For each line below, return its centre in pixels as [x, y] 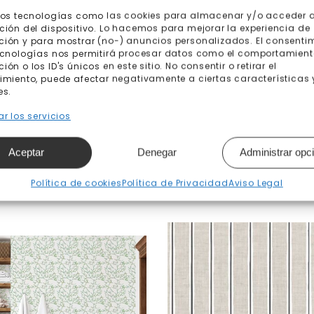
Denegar [157, 152]
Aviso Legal [255, 183]
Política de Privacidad [175, 183]
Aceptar [26, 152]
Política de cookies [76, 183]
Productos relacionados [157, 173]
